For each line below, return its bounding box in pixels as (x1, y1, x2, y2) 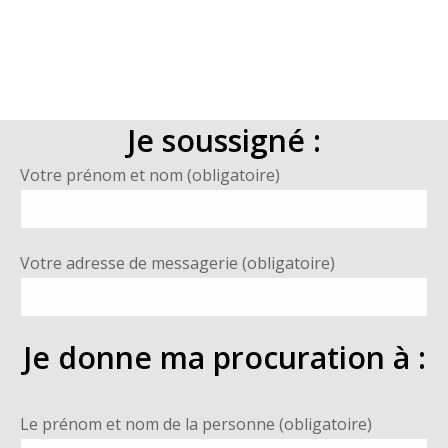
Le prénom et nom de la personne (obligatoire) (20, 413, 372, 435)
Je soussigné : (127, 120, 321, 161)
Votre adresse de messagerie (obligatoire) (20, 252, 335, 274)
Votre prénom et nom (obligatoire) (20, 164, 280, 186)
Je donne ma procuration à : (22, 337, 426, 378)
